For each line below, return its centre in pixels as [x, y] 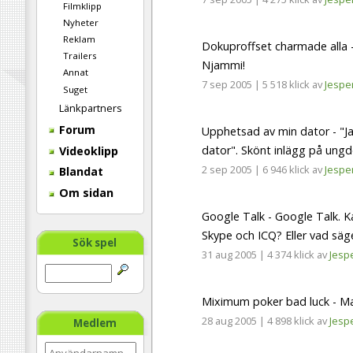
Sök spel [95, 243]
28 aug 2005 [229, 321]
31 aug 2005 [229, 255]
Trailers [80, 56]
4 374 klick [291, 255]
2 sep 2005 [227, 170]
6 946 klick [286, 170]
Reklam [79, 39]
